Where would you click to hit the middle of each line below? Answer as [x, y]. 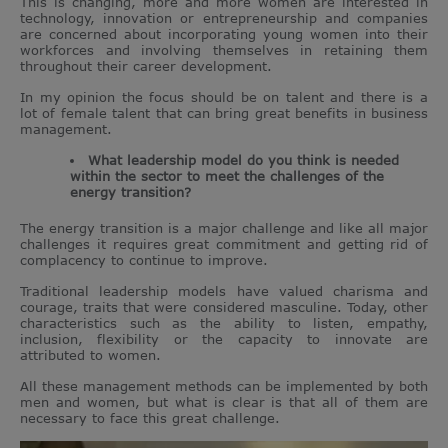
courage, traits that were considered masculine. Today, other [224, 306]
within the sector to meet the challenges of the [227, 175]
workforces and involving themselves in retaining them [224, 49]
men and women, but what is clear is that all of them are [224, 401]
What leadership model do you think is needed [243, 159]
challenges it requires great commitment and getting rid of [224, 243]
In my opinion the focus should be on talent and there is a [224, 96]
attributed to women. [90, 354]
